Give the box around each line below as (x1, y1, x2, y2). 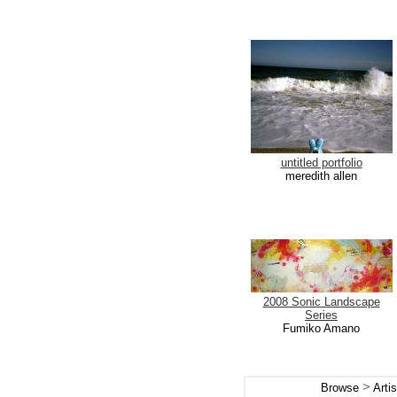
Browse (320, 381, 362, 394)
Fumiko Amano (283, 322, 360, 335)
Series (305, 308, 338, 322)
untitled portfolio (280, 156, 362, 169)
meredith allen (285, 169, 357, 183)
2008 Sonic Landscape (262, 295, 380, 308)
